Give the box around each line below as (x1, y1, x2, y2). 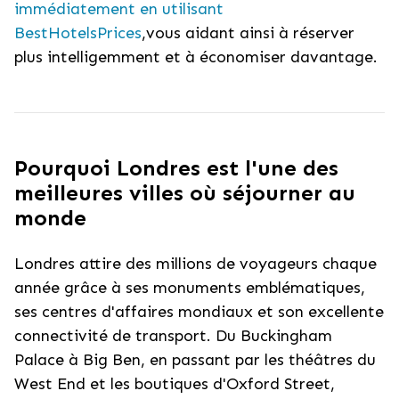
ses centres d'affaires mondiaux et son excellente (14, 302, 384, 322)
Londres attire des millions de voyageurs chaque (14, 254, 377, 273)
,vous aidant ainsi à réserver (142, 23, 354, 43)
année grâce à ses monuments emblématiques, (14, 278, 365, 297)
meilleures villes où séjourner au (14, 180, 355, 206)
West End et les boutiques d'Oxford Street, (14, 374, 335, 394)
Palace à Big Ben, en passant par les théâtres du (14, 350, 376, 370)
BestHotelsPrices (14, 23, 142, 43)
